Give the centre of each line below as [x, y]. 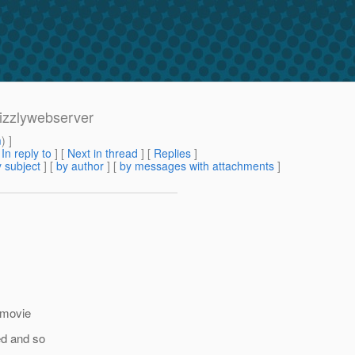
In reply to [27, 153]
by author [80, 166]
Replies [172, 153]
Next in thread [103, 153]
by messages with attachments [197, 166]
